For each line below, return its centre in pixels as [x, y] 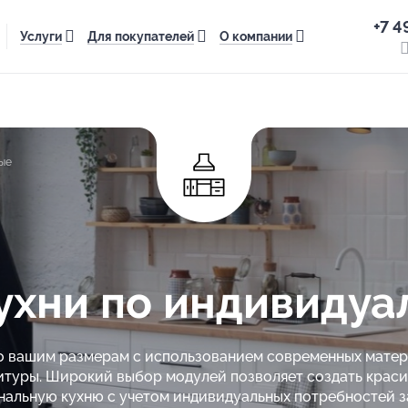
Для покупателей [141, 36]
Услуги [41, 36]
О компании [256, 36]
